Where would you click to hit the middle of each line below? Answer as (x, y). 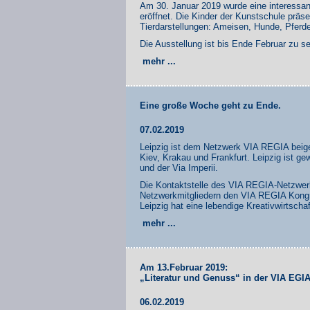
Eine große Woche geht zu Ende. (210, 105)
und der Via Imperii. (179, 167)
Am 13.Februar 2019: (184, 267)
